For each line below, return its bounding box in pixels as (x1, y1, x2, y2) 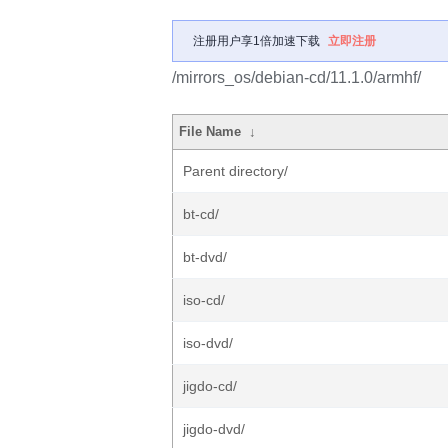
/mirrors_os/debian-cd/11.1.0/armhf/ (172, 69, 421, 86)
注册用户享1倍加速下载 (193, 34, 320, 48)
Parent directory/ (183, 163, 288, 179)
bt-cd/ (183, 206, 219, 222)
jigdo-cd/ (183, 378, 237, 394)
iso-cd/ (183, 292, 225, 308)
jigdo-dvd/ (183, 421, 245, 437)
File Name (179, 124, 242, 139)
